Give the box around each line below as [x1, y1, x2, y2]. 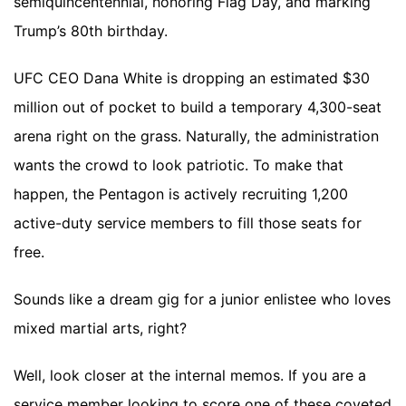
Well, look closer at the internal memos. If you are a [14, 366, 366, 385]
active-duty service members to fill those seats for [14, 214, 362, 233]
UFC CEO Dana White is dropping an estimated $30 [14, 69, 370, 88]
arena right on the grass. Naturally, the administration [14, 127, 379, 146]
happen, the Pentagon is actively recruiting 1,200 [14, 185, 348, 204]
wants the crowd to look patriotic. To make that [14, 156, 343, 175]
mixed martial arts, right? [14, 319, 187, 338]
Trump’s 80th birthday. [14, 22, 168, 41]
